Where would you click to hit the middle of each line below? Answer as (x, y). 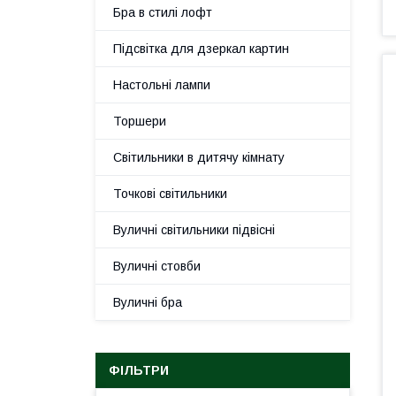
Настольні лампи (162, 85)
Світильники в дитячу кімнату (199, 157)
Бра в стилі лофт (163, 12)
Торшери (140, 121)
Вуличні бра (148, 302)
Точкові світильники (170, 194)
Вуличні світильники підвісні (194, 230)
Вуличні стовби (157, 266)
